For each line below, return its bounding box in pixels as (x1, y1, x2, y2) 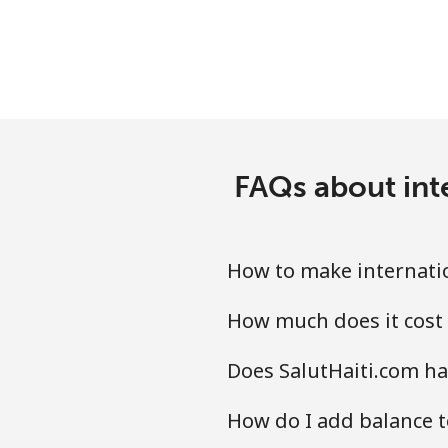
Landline (226, 68, 292, 90)
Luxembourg (270, 12, 365, 35)
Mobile (226, 120, 279, 142)
